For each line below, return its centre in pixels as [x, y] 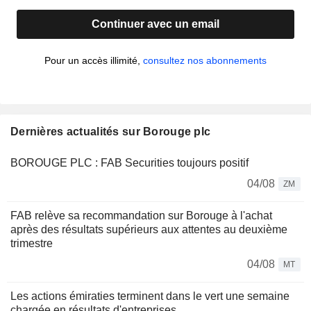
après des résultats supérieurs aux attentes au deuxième [149, 230]
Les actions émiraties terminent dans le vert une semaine [150, 296]
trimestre [32, 244]
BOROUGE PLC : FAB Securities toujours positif [129, 163]
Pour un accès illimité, [94, 61]
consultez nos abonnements [205, 61]
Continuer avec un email [155, 24]
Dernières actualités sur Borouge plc [111, 132]
